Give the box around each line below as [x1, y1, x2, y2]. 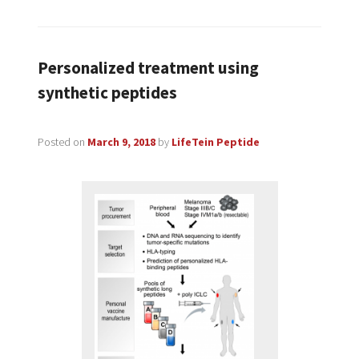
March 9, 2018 [87, 134, 155, 149]
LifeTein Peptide [171, 134, 260, 149]
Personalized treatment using [37, 57, 259, 79]
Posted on [37, 134, 87, 149]
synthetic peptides [37, 82, 177, 104]
